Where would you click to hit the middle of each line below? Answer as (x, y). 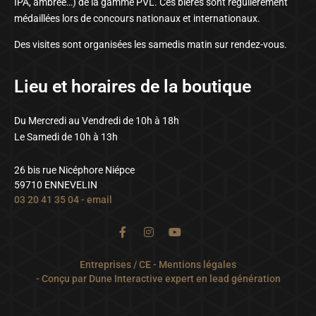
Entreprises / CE (115, 264)
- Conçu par (62, 278)
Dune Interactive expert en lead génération (184, 278)
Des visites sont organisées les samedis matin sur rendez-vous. (151, 45)
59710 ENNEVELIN (56, 184)
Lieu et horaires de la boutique (133, 86)
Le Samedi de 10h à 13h (66, 136)
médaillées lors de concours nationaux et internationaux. (137, 18)
